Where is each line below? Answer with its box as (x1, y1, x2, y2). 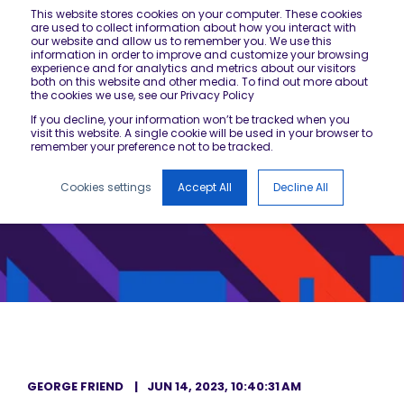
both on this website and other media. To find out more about (31, 74, 368, 89)
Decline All (273, 179, 328, 195)
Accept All (178, 179, 232, 195)
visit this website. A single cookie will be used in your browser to (31, 125, 372, 141)
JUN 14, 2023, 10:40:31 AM (147, 378, 301, 395)
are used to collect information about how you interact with (31, 20, 356, 35)
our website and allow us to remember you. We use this (31, 33, 332, 49)
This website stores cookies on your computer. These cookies (31, 6, 363, 22)
